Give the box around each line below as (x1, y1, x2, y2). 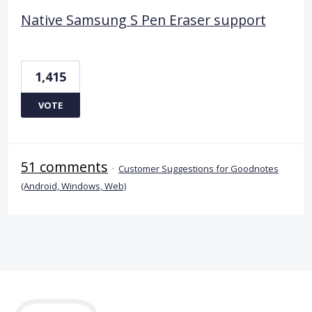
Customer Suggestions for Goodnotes (118, 162, 279, 175)
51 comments (21, 157, 108, 176)
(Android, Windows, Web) (21, 179, 126, 192)
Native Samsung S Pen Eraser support (21, 10, 266, 29)
